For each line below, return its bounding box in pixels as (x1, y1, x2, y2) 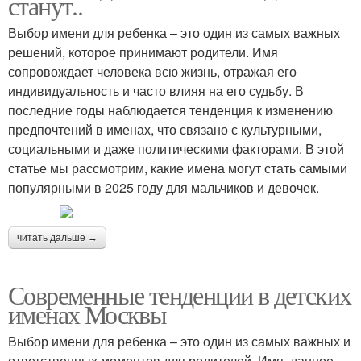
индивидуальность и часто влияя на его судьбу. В (8, 81, 304, 100)
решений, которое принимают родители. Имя (8, 42, 278, 61)
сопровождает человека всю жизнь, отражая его (8, 61, 297, 81)
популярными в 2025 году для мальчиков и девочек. (8, 177, 319, 197)
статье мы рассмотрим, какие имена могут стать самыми (8, 158, 347, 177)
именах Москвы (8, 296, 167, 331)
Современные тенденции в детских (8, 276, 351, 312)
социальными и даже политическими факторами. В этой (8, 139, 344, 158)
